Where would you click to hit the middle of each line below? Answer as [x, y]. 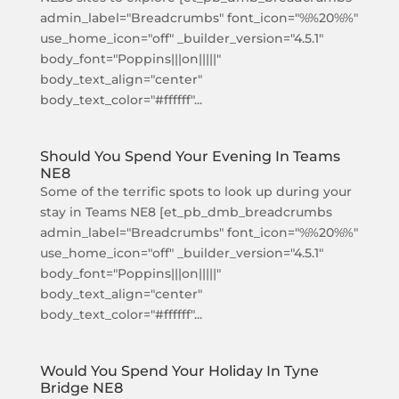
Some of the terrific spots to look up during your [195, 191]
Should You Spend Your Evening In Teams [190, 156]
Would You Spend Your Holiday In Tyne [179, 371]
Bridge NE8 [81, 388]
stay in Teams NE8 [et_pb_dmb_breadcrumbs [186, 212]
